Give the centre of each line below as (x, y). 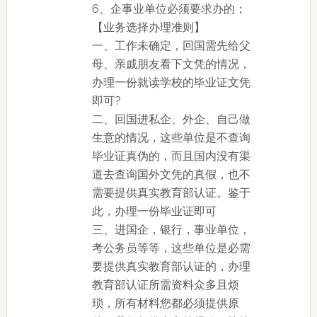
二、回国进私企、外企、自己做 (171, 119)
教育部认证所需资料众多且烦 (165, 285)
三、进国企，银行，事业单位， (171, 230)
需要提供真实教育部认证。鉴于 (171, 193)
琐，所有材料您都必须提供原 (165, 303)
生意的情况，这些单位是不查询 (171, 138)
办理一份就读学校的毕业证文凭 (171, 82)
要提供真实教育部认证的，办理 (171, 266)
